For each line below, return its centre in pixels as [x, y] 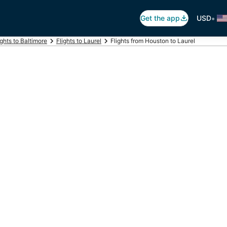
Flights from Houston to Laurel [153, 41]
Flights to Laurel [79, 41]
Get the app [160, 18]
